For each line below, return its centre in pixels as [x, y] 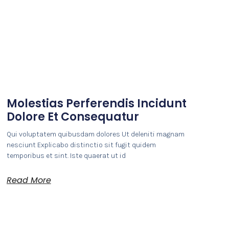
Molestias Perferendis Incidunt [96, 103]
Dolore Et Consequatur [73, 117]
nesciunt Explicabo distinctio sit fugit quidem [81, 145]
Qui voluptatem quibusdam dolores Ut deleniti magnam [95, 134]
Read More [29, 180]
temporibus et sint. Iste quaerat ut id [66, 155]
